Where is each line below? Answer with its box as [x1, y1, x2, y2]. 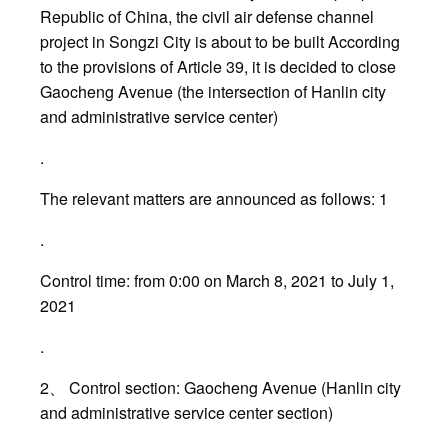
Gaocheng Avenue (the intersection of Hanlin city [40, 80, 386, 104]
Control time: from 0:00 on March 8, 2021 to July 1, [40, 269, 394, 293]
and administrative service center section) [40, 401, 333, 425]
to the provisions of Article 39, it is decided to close [40, 55, 396, 79]
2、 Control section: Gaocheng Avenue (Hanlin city [40, 376, 401, 400]
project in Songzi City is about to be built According [40, 30, 400, 54]
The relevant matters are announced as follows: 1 [40, 187, 388, 211]
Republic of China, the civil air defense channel [40, 5, 374, 29]
